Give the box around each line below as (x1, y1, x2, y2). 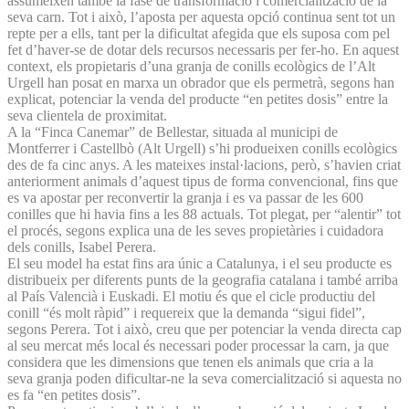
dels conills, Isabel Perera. (7, 238, 156, 255)
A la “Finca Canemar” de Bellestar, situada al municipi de (7, 123, 338, 140)
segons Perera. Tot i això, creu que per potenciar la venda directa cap (7, 320, 402, 337)
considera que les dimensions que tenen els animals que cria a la (7, 353, 373, 370)
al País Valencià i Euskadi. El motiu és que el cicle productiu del (7, 288, 375, 304)
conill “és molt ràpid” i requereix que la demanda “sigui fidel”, (7, 304, 365, 320)
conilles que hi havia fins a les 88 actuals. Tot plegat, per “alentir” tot (7, 205, 401, 222)
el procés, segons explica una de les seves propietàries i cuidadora (7, 222, 383, 238)
